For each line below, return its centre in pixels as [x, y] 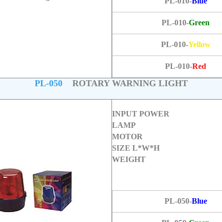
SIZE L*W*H [136, 148]
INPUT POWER [140, 114]
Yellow [199, 44]
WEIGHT [129, 159]
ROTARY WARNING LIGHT [126, 83]
